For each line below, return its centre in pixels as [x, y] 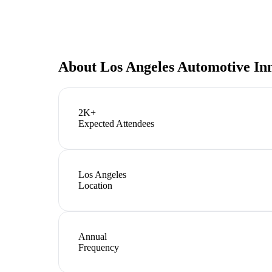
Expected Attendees [116, 123]
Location [95, 185]
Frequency [99, 247]
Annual [93, 236]
